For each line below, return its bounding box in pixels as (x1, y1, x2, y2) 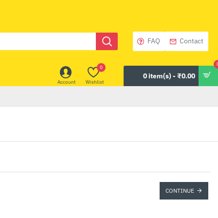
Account (57, 78, 76, 85)
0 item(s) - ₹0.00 (143, 71, 195, 80)
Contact (180, 36, 203, 45)
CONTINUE (165, 187, 194, 194)
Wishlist (86, 78, 104, 85)
